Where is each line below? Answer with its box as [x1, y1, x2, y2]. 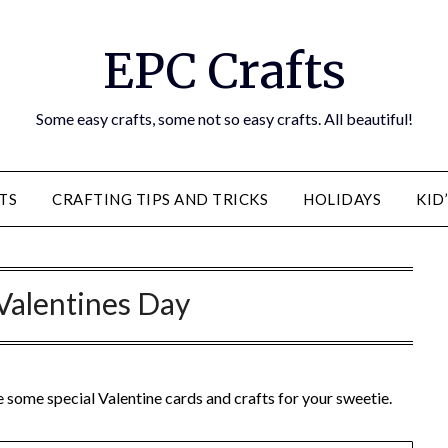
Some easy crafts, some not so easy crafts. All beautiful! [35, 109, 413, 128]
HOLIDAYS [303, 190, 381, 208]
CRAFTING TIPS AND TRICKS [52, 190, 268, 208]
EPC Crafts [102, 41, 346, 101]
